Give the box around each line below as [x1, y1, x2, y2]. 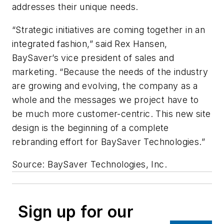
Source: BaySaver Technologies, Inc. [12, 159, 167, 170]
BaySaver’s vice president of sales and [12, 52, 174, 63]
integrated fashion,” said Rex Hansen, [12, 38, 167, 49]
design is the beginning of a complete [12, 122, 169, 133]
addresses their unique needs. [12, 1, 138, 12]
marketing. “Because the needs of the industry [12, 66, 208, 77]
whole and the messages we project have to [12, 94, 199, 105]
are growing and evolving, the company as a [12, 80, 198, 91]
